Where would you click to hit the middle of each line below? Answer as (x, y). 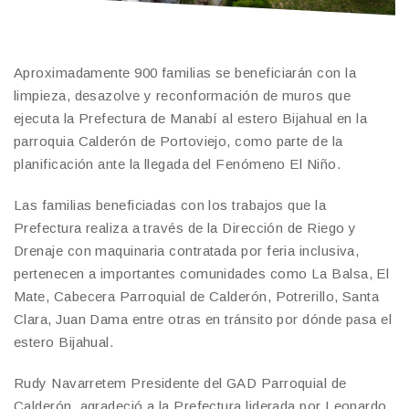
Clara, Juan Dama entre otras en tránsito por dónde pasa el (203, 320)
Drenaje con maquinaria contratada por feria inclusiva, (187, 251)
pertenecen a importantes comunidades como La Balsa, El (202, 274)
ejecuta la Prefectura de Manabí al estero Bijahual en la (191, 119)
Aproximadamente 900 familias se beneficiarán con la (185, 73)
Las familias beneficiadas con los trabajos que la (170, 205)
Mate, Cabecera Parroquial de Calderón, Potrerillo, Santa (197, 297)
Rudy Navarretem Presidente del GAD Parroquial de (180, 383)
